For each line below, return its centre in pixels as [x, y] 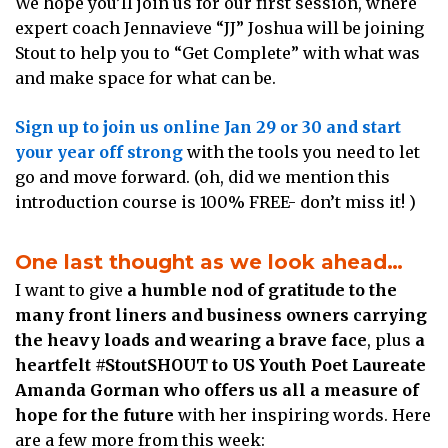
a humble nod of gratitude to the [262, 289]
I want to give [71, 289]
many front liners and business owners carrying [221, 314]
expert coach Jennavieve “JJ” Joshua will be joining [219, 27]
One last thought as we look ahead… [209, 261]
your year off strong [99, 151]
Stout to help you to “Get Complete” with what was [217, 52]
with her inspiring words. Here [302, 414]
